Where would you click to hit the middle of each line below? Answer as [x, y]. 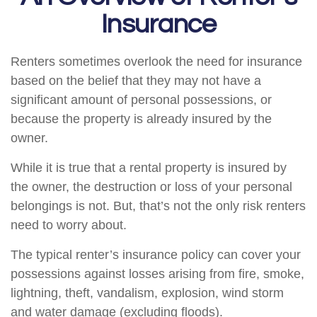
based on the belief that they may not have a [136, 81]
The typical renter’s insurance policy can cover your [156, 255]
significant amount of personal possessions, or [141, 100]
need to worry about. [69, 225]
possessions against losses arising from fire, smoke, [157, 274]
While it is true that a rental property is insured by [149, 168]
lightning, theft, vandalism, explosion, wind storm [147, 293]
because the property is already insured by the [141, 119]
